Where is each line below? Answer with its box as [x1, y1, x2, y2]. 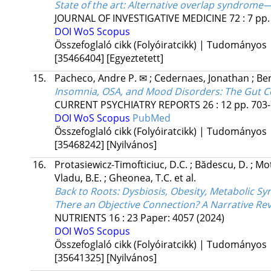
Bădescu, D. [194, 158, 250, 172]
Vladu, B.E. [54, 171, 104, 185]
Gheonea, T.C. [108, 171, 174, 185]
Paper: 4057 [140, 211, 197, 225]
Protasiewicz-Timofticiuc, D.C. [54, 158, 190, 172]
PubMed [132, 111, 171, 125]
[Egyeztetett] [106, 51, 163, 65]
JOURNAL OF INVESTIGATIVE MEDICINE [54, 11, 227, 25]
